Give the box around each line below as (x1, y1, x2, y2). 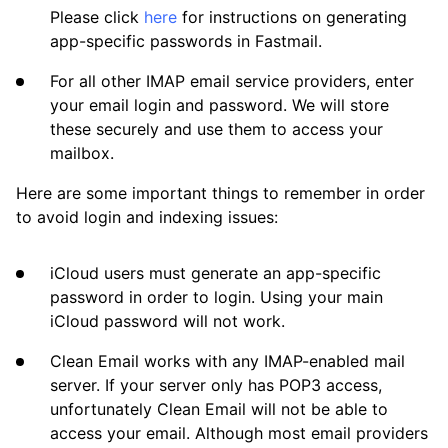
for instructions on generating (177, 7, 407, 28)
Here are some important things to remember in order (16, 183, 425, 204)
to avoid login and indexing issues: (16, 207, 278, 228)
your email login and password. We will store (50, 95, 389, 116)
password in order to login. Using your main (50, 287, 383, 308)
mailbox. (50, 143, 114, 164)
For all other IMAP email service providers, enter (50, 71, 414, 92)
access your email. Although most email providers (50, 423, 428, 444)
